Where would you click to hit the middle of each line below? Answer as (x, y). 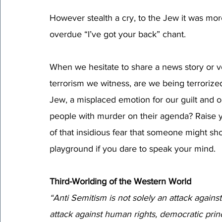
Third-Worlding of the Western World (120, 181)
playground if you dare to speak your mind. (134, 148)
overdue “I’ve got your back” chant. (119, 34)
